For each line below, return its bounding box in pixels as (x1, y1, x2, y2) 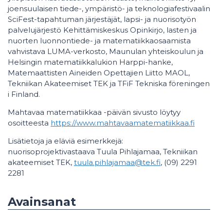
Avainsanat (8, 195, 76, 209)
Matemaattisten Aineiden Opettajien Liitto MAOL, (8, 68, 190, 77)
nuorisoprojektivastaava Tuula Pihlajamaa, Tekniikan (8, 147, 198, 156)
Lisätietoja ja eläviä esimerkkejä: (8, 136, 123, 145)
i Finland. (8, 90, 40, 99)
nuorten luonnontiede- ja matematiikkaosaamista (8, 36, 191, 45)
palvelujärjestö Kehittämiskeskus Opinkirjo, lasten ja (8, 25, 197, 35)
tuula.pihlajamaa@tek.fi (74, 158, 161, 167)
